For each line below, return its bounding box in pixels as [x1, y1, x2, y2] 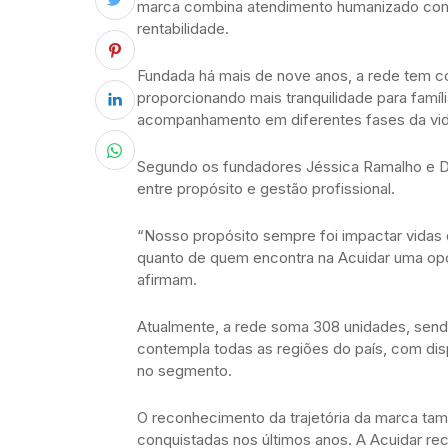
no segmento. [137, 361, 232, 381]
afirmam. [137, 270, 197, 290]
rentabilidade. [137, 19, 229, 39]
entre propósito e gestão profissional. [137, 179, 395, 199]
